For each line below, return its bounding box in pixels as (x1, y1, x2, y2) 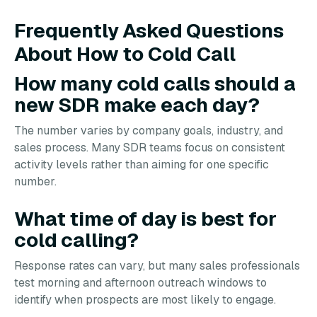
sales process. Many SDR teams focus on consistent (14, 139, 285, 155)
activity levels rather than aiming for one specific (14, 156, 269, 172)
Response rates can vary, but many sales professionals (14, 258, 300, 273)
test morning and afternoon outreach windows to (14, 275, 267, 290)
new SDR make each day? (14, 91, 260, 117)
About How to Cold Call (14, 40, 236, 67)
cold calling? (14, 226, 139, 253)
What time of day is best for (14, 205, 277, 231)
